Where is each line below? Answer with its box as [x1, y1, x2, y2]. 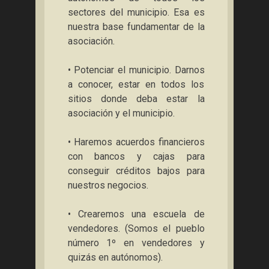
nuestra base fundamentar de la [67, 21, 205, 32]
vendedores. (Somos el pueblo [67, 223, 205, 234]
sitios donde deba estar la [67, 93, 205, 104]
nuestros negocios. [67, 180, 148, 191]
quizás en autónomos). [67, 252, 163, 263]
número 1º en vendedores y [67, 237, 205, 249]
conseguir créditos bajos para [67, 165, 205, 177]
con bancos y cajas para [67, 151, 205, 162]
